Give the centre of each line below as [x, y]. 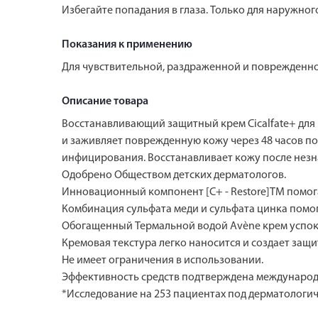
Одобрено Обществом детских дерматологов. [174, 175]
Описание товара [105, 101]
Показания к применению [127, 44]
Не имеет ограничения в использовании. [163, 260]
